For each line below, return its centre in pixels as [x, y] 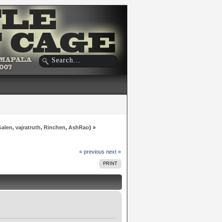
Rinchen [54, 127]
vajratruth [28, 127]
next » [113, 151]
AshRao [79, 127]
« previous [92, 151]
